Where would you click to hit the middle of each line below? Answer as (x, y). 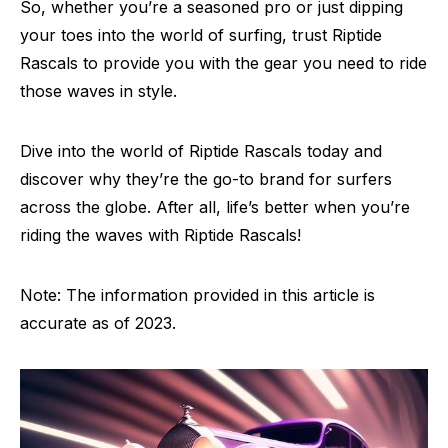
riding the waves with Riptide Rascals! (160, 235)
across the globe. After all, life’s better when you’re (215, 207)
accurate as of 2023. (98, 323)
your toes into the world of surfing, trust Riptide (201, 35)
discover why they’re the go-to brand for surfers (206, 179)
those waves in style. (98, 91)
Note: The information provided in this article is (197, 295)
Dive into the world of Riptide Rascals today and (201, 151)
